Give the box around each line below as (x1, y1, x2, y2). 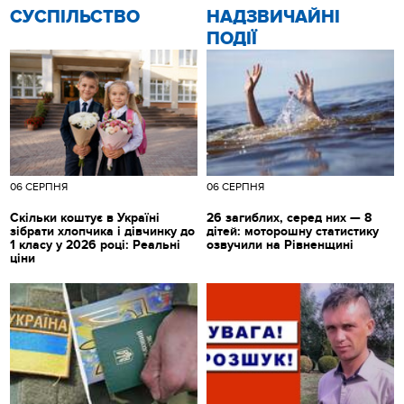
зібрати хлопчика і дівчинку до (10, 223, 196, 239)
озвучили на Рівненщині (207, 236, 353, 252)
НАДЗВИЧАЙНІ (207, 5, 340, 28)
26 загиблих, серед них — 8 (207, 209, 372, 225)
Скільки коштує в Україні (10, 209, 161, 225)
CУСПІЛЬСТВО (10, 5, 141, 28)
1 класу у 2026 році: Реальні (10, 236, 181, 252)
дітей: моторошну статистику (207, 223, 379, 239)
